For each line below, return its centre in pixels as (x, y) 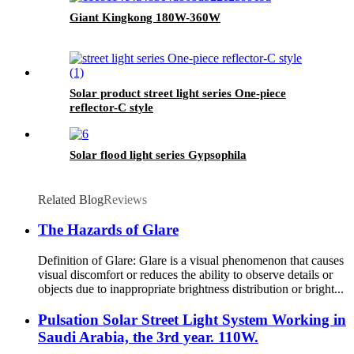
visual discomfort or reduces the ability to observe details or (185, 275)
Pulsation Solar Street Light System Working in (192, 319)
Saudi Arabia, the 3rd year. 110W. (148, 337)
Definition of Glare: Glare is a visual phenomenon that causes (191, 261)
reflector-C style (111, 107)
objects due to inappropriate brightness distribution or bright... (191, 289)
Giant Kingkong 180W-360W (145, 17)
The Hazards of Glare (108, 230)
